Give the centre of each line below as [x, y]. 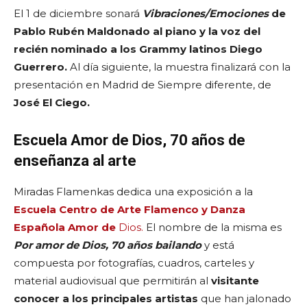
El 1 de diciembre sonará [78, 13]
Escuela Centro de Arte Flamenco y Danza [130, 209]
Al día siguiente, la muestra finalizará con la [180, 66]
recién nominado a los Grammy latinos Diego [138, 49]
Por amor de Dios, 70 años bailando [108, 245]
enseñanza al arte [75, 160]
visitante [235, 280]
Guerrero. [42, 66]
